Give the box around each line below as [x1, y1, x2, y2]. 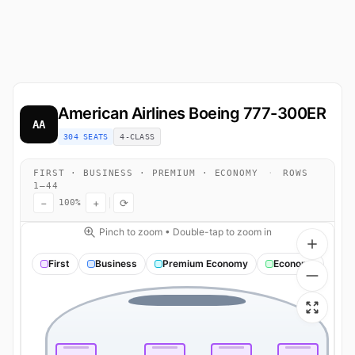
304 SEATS [63, 132, 109, 141]
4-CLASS [120, 132, 155, 141]
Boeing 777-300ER [185, 104, 326, 123]
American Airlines [58, 104, 185, 123]
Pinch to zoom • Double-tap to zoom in [99, 226, 272, 238]
